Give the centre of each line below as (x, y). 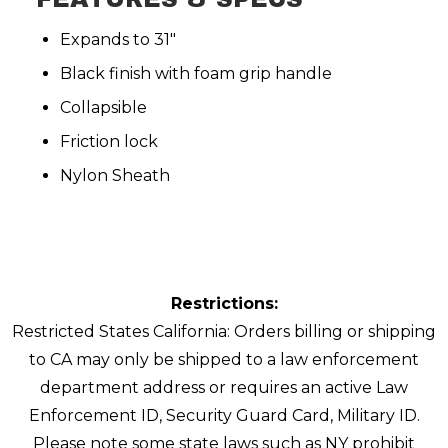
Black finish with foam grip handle (196, 74)
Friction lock (109, 142)
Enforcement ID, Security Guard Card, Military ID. (224, 416)
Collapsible (103, 108)
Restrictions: (224, 304)
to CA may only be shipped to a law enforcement (224, 360)
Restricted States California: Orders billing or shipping (224, 332)
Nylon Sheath (115, 176)
